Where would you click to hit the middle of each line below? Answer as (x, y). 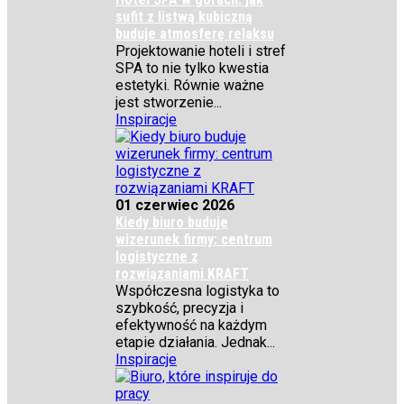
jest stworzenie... (169, 102)
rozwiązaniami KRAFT (182, 274)
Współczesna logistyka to (197, 291)
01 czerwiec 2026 (175, 205)
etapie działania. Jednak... (195, 342)
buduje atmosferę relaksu (195, 34)
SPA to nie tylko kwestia (192, 68)
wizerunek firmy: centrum (194, 239)
